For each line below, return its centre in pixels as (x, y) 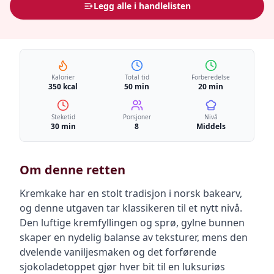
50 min (137, 87)
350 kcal (63, 87)
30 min (63, 126)
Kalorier (63, 77)
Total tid (137, 77)
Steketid (63, 117)
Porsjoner (137, 117)
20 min (211, 87)
